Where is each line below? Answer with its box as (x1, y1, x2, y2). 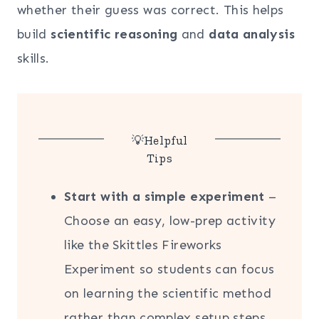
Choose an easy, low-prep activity (64, 212, 276, 229)
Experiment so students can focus (64, 261, 275, 277)
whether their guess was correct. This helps (17, 1, 284, 18)
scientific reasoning (51, 26, 178, 42)
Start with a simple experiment (64, 188, 265, 204)
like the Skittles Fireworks (64, 236, 222, 253)
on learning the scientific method (64, 285, 271, 301)
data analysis (209, 26, 295, 42)
